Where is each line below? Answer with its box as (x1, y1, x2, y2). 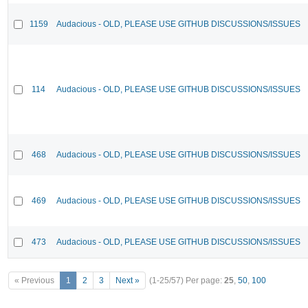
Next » (115, 276, 140, 286)
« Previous (14, 276, 54, 286)
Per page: (186, 276, 224, 286)
